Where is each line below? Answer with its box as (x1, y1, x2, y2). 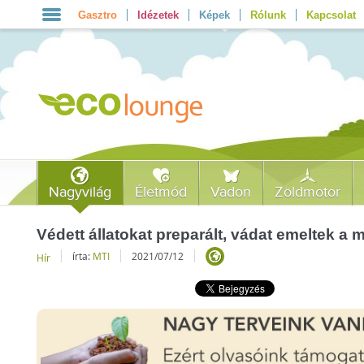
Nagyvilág (49, 184, 112, 201)
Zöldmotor (275, 184, 341, 201)
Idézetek (136, 9, 179, 21)
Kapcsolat (305, 9, 356, 21)
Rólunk (249, 9, 286, 21)
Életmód (135, 184, 188, 201)
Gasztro (77, 9, 117, 21)
